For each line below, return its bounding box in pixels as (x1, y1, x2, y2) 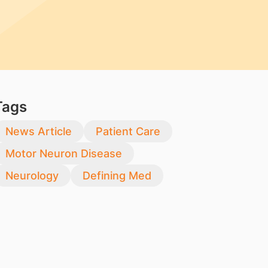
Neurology (5, 169, 59, 182)
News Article (5, 125, 72, 138)
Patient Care (95, 125, 160, 138)
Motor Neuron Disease (5, 147, 122, 160)
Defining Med (82, 169, 151, 182)
